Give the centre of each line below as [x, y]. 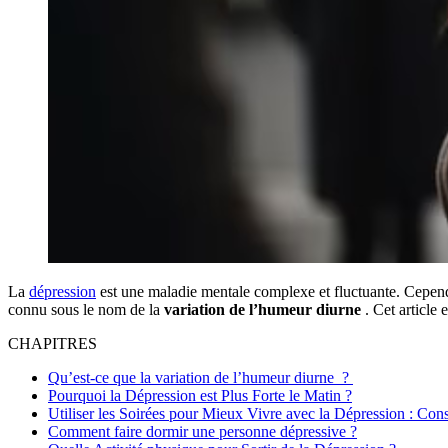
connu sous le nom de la [86, 309]
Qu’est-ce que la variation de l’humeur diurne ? [200, 377]
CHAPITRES [52, 343]
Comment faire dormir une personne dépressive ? [202, 431]
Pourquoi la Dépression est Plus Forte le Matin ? [200, 395]
